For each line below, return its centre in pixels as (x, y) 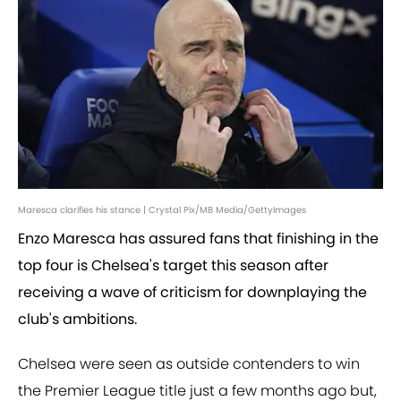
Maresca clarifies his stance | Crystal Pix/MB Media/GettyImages (162, 210)
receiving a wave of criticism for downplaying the (192, 293)
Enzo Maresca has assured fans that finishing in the (198, 239)
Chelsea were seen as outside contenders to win (189, 364)
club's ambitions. (77, 320)
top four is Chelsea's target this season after (173, 266)
